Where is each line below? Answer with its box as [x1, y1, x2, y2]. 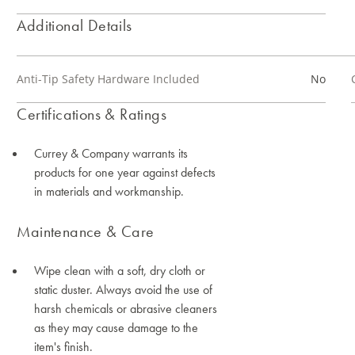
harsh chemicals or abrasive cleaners [34, 300, 218, 317]
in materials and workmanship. [34, 183, 185, 200]
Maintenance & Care [17, 221, 155, 242]
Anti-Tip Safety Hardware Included [17, 71, 200, 86]
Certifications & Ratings [17, 104, 166, 124]
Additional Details [17, 15, 132, 36]
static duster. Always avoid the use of [34, 281, 213, 298]
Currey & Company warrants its [34, 145, 189, 162]
